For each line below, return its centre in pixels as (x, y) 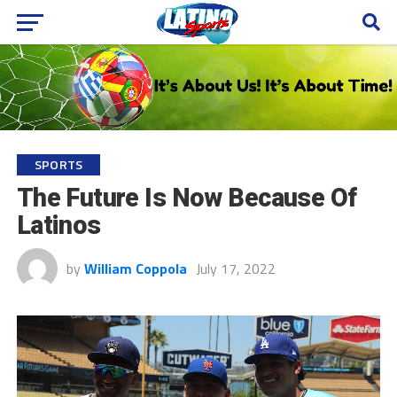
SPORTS (58, 164)
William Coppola (135, 268)
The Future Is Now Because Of (187, 197)
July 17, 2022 (235, 268)
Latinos (58, 225)
